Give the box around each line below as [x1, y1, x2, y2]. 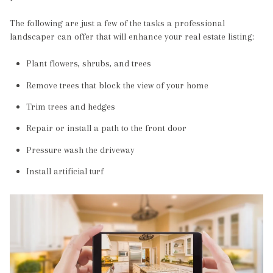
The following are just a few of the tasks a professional [10, 18, 225, 29]
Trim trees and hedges [26, 101, 115, 113]
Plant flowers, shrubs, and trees [26, 58, 151, 69]
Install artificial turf [26, 166, 104, 177]
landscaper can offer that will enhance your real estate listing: [10, 31, 254, 43]
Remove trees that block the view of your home [26, 79, 208, 91]
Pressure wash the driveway [26, 144, 135, 155]
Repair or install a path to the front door [26, 122, 186, 134]
